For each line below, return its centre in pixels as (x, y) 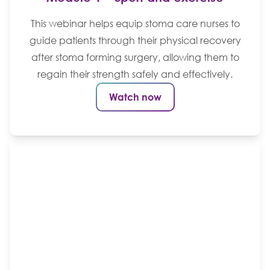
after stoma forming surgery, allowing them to (135, 57)
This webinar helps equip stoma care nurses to (135, 23)
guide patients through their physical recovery (135, 40)
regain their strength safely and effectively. (135, 74)
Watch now (135, 97)
